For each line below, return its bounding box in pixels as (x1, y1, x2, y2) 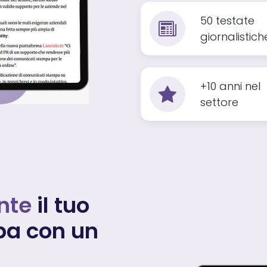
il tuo (32, 190, 89, 221)
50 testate (200, 13, 254, 28)
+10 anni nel (200, 79, 260, 94)
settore (200, 95, 238, 110)
